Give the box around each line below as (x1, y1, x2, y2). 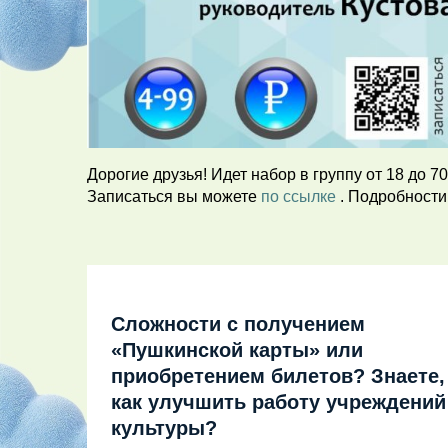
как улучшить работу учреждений (111, 390, 446, 413)
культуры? (111, 416, 217, 439)
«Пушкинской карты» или (111, 338, 363, 361)
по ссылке (261, 187, 340, 205)
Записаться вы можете (87, 187, 261, 205)
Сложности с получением (111, 312, 365, 335)
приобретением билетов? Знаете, (111, 364, 445, 387)
